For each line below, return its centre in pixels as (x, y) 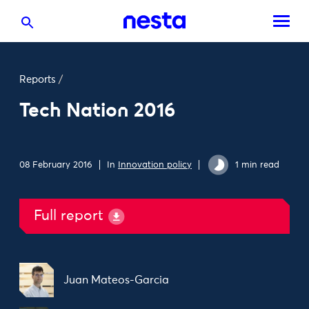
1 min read (257, 165)
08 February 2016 (56, 165)
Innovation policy (155, 165)
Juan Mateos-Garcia (116, 280)
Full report (69, 216)
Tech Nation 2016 (97, 110)
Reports (38, 80)
